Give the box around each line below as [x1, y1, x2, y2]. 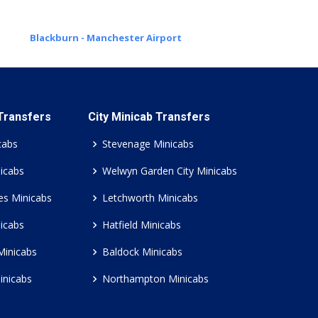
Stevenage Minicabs [102, 137, 194, 150]
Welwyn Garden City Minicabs [102, 164, 237, 177]
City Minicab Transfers [88, 110, 210, 124]
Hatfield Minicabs [102, 218, 181, 231]
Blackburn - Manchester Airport [29, 31, 182, 44]
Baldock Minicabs [102, 245, 182, 258]
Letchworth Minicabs [102, 191, 198, 204]
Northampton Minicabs [102, 272, 209, 285]
